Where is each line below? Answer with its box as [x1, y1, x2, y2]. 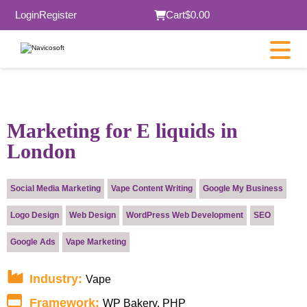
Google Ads [10, 237, 56, 247]
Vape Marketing [66, 237, 126, 247]
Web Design [69, 210, 116, 220]
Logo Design [10, 210, 59, 220]
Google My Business [203, 184, 283, 193]
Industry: [29, 272, 82, 286]
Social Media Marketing [10, 184, 101, 193]
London [7, 140, 76, 162]
